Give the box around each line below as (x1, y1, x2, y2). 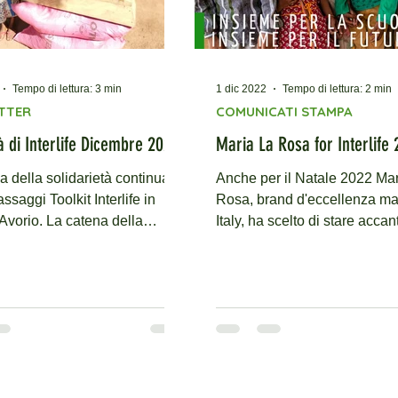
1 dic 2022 (216, 83, 267, 95)
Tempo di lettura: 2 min (283, 83, 392, 95)
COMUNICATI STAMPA (216, 103, 353, 120)
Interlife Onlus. (216, 235, 306, 250)
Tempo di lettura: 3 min (12, 83, 122, 95)
